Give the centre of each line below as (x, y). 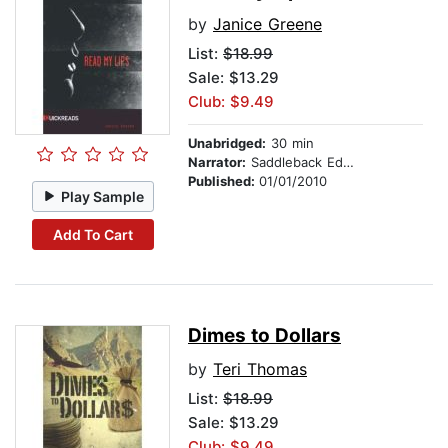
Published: (223, 181)
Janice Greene (267, 24)
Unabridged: (227, 143)
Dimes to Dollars (264, 336)
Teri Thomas (260, 369)
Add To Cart (92, 234)
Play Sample (103, 196)
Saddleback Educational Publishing (294, 162)
